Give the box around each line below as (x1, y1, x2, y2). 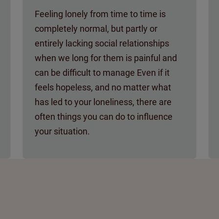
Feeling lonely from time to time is (35, 8, 166, 19)
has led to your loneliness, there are (35, 96, 172, 107)
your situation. (35, 126, 90, 136)
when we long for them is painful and (35, 52, 177, 63)
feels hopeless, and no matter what (35, 82, 171, 92)
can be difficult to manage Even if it (35, 67, 170, 78)
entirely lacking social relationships (35, 38, 169, 48)
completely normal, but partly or (35, 23, 157, 34)
